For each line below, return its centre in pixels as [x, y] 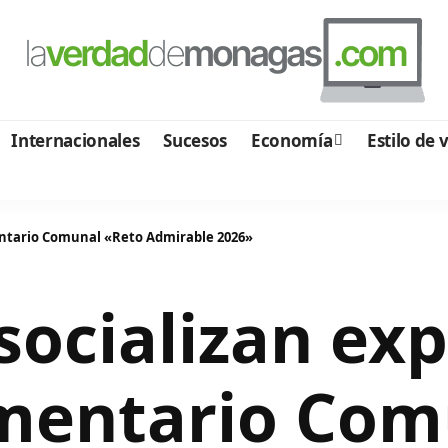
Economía [292, 140]
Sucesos [195, 140]
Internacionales [75, 140]
